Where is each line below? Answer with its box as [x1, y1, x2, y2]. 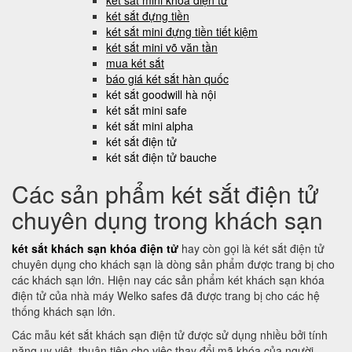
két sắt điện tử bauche [106, 149, 217, 165]
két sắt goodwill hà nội [106, 86, 216, 102]
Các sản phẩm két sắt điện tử [12, 177, 318, 211]
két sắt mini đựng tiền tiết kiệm [106, 24, 258, 39]
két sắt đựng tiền [106, 8, 189, 24]
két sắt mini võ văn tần [106, 39, 218, 55]
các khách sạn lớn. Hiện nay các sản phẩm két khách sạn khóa [12, 272, 324, 288]
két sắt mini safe [106, 102, 187, 118]
